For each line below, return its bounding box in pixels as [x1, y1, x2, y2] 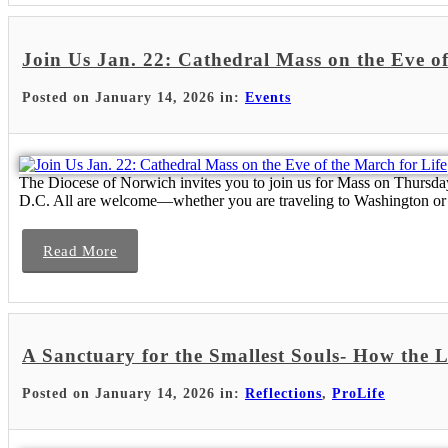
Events [245, 89, 291, 105]
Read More [43, 242, 118, 259]
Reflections [245, 385, 322, 401]
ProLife [332, 385, 385, 401]
